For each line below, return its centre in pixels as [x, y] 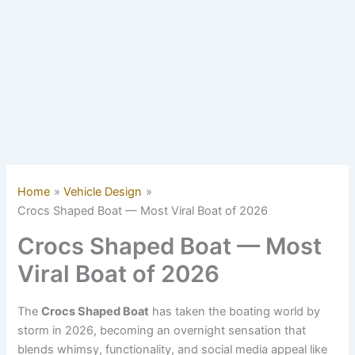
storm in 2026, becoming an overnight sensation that [162, 330]
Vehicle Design [103, 192]
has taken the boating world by [235, 311]
